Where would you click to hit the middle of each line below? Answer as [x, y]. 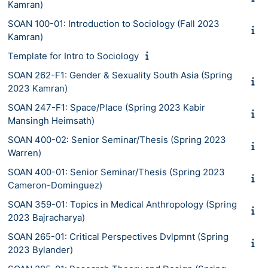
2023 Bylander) [40, 249]
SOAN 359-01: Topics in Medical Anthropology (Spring [122, 204]
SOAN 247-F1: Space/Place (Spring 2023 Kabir [106, 107]
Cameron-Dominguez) [55, 185]
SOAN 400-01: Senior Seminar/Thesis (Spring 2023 [116, 172]
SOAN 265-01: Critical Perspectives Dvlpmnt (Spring [118, 236]
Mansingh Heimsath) [51, 120]
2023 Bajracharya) [46, 217]
